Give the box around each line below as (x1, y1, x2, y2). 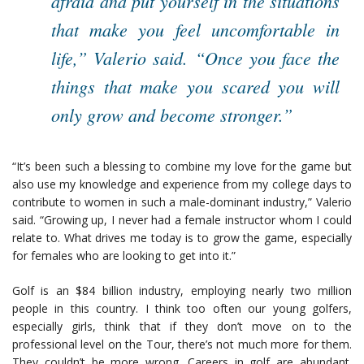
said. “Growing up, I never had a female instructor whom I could (12, 212, 352, 228)
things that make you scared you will (51, 74, 340, 99)
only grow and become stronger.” (51, 102, 292, 128)
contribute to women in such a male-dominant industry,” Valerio (12, 194, 352, 210)
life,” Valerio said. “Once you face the (51, 45, 340, 71)
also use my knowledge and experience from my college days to (12, 176, 352, 193)
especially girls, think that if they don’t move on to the (12, 318, 352, 335)
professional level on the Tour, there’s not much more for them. (12, 336, 352, 353)
